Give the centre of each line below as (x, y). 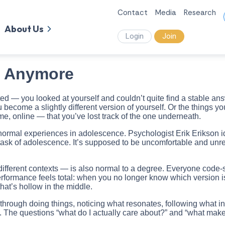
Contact (133, 13)
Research (200, 13)
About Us (24, 29)
